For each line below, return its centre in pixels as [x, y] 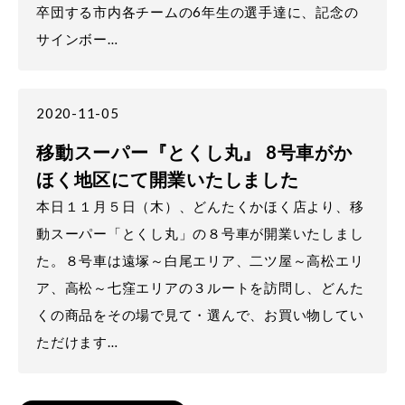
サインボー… [77, 39]
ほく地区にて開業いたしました [168, 179]
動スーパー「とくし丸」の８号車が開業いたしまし [200, 233]
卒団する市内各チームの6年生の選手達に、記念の [198, 12]
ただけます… [77, 342]
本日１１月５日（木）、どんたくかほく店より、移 [200, 206]
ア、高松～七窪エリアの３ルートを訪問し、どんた [200, 287]
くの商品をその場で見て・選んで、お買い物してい [200, 315]
